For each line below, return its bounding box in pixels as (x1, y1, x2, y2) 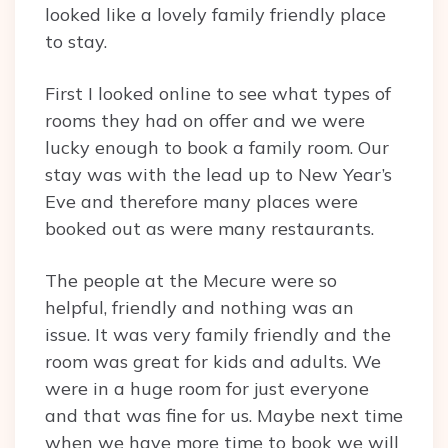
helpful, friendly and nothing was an (45, 295, 354, 319)
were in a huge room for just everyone (45, 376, 369, 400)
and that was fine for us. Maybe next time (45, 403, 403, 427)
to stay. (45, 29, 107, 53)
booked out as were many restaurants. (45, 216, 374, 240)
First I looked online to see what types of (45, 81, 391, 105)
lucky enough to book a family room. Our (45, 135, 389, 159)
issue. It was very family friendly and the (45, 322, 391, 346)
